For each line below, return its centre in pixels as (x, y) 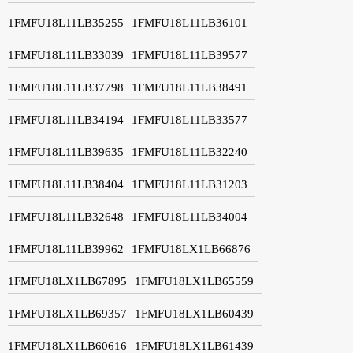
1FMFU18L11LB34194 (66, 119)
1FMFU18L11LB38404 (66, 184)
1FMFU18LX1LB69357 (67, 313)
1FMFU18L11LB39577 (190, 55)
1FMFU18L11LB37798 (66, 87)
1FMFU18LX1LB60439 (194, 313)
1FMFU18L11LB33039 (66, 55)
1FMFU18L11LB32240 (190, 152)
